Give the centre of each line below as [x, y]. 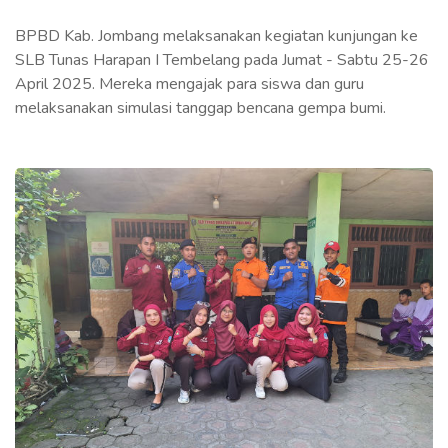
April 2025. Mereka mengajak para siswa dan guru [189, 84]
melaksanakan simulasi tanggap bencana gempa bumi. [200, 108]
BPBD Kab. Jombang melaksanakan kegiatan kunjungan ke [216, 36]
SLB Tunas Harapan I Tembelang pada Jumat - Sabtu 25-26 [222, 60]
